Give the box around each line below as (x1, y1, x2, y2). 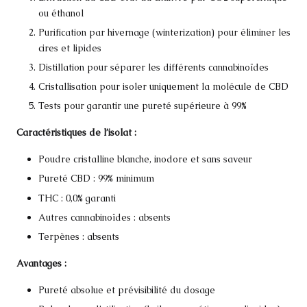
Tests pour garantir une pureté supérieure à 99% (38, 99, 247, 112)
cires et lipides (38, 42, 101, 54)
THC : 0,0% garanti (38, 191, 116, 204)
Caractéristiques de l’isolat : (16, 126, 136, 139)
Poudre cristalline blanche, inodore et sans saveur (38, 153, 252, 166)
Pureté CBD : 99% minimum (38, 172, 154, 185)
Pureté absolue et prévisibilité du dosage (38, 283, 215, 296)
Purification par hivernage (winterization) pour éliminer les (38, 26, 291, 38)
